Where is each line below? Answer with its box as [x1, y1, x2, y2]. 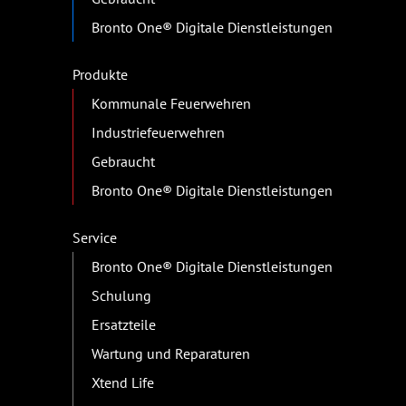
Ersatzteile [92, 315, 156, 334]
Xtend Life [92, 373, 154, 392]
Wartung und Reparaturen [92, 344, 250, 363]
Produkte [72, 65, 128, 84]
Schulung [92, 286, 151, 305]
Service [72, 228, 117, 247]
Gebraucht [92, 152, 155, 171]
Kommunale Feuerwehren [92, 94, 251, 113]
